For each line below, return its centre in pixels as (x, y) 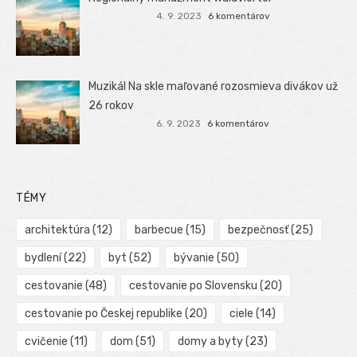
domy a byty (210, 342)
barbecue (159, 230)
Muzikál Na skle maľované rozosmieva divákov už (214, 86)
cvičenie (46, 342)
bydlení (43, 258)
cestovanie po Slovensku (193, 286)
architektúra (57, 230)
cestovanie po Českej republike (104, 314)
